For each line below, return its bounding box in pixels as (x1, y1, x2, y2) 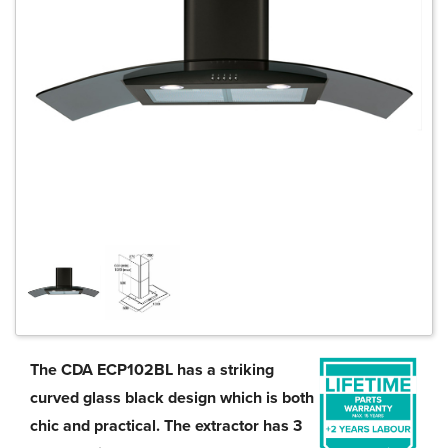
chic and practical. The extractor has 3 (30, 416, 302, 436)
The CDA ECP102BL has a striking (30, 360, 274, 380)
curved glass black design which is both (30, 388, 314, 408)
